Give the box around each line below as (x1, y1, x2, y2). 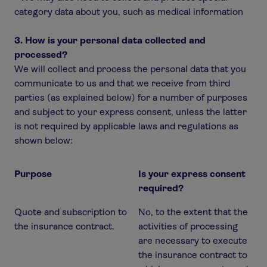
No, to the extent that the (138, 206, 248, 218)
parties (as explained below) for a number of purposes (14, 92, 247, 103)
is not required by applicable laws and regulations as (14, 120, 238, 132)
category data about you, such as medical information (14, 6, 243, 17)
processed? (14, 49, 67, 60)
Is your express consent (138, 168, 246, 179)
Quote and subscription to (14, 206, 127, 218)
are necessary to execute (138, 235, 247, 246)
